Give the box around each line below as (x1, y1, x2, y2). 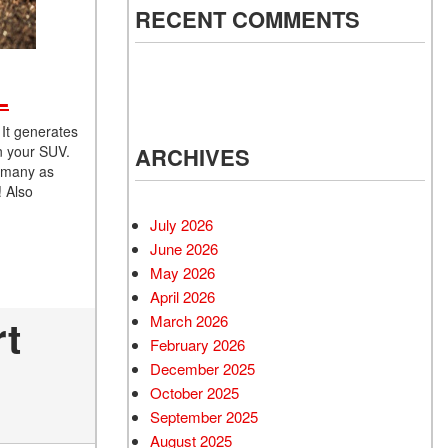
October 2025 (150, 382, 239, 403)
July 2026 (150, 214, 213, 235)
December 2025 (150, 358, 255, 379)
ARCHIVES (135, 141, 250, 173)
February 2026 (150, 334, 245, 355)
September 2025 (150, 406, 258, 427)
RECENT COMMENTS (135, 3, 360, 35)
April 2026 (150, 286, 215, 307)
